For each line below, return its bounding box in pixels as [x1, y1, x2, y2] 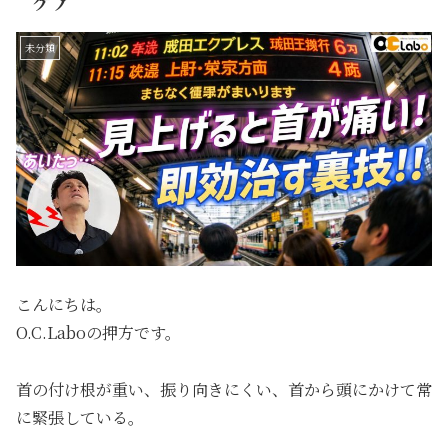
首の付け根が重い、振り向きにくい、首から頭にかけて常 [16, 378, 432, 402]
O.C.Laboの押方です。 [16, 321, 181, 345]
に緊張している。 [16, 406, 144, 430]
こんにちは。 [16, 293, 112, 317]
